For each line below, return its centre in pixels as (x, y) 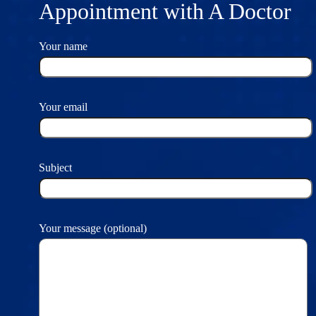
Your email (63, 107)
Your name (63, 47)
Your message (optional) (93, 229)
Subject (55, 168)
